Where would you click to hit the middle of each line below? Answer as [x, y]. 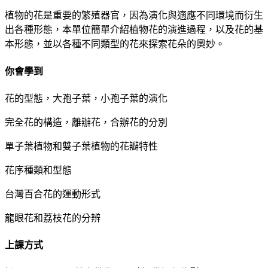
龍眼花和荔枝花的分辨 [53, 218]
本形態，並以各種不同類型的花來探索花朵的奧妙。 [115, 44]
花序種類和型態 [38, 170]
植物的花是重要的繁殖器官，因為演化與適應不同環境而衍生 [134, 16]
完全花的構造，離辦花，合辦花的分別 [86, 122]
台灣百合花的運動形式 [53, 194]
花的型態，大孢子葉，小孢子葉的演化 [86, 98]
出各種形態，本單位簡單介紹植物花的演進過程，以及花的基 [134, 30]
